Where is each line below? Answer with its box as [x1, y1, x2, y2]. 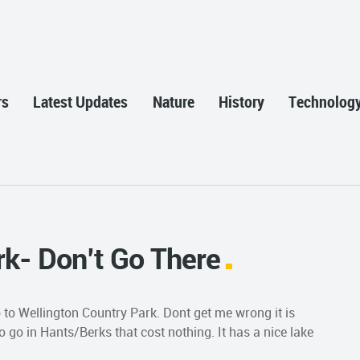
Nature [152, 91, 194, 113]
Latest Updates [33, 91, 129, 113]
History [219, 91, 265, 113]
